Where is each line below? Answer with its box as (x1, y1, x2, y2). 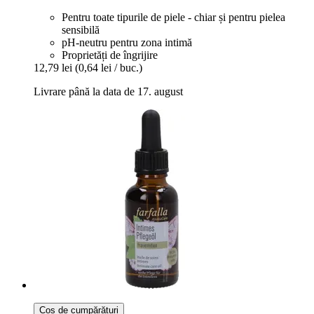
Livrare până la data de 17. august (34, 86, 183, 98)
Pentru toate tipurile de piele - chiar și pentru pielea (62, 11, 285, 24)
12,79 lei (34, 62, 72, 74)
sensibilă (62, 24, 100, 36)
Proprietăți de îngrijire (62, 49, 158, 62)
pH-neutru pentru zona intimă (62, 36, 192, 49)
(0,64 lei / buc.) (75, 62, 142, 74)
